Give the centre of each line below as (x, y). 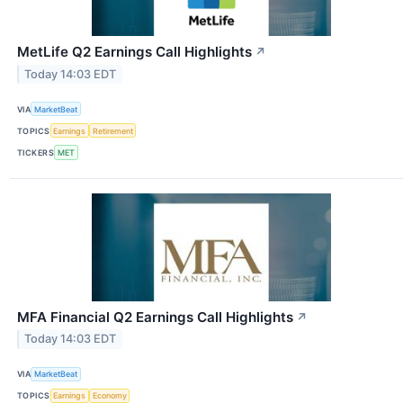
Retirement (112, 130)
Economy (109, 396)
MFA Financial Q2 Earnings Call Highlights (155, 317)
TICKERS (36, 152)
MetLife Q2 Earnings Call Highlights (134, 52)
